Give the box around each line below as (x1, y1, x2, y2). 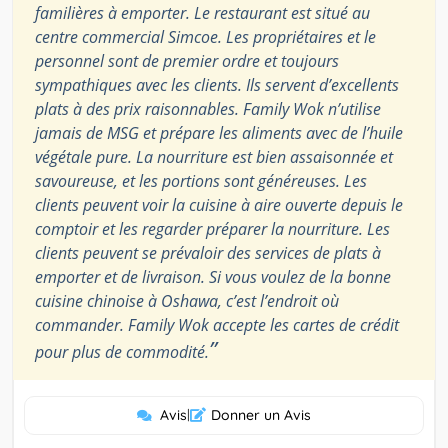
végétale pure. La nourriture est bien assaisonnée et (35, 145, 393, 168)
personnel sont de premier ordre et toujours (35, 49, 339, 72)
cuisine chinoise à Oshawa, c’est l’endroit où (35, 289, 339, 312)
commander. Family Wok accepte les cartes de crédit (35, 313, 399, 336)
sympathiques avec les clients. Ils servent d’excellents (35, 73, 399, 96)
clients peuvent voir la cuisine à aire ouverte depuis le (35, 193, 403, 216)
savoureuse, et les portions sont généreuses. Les (35, 169, 367, 192)
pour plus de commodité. (35, 340, 209, 363)
